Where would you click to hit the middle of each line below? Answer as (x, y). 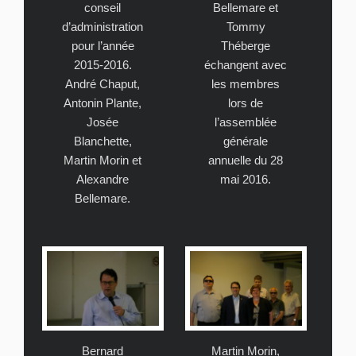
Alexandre (103, 180)
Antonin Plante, (103, 103)
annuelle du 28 (246, 161)
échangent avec (246, 65)
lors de (246, 103)
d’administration (103, 27)
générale (246, 141)
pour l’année (103, 46)
